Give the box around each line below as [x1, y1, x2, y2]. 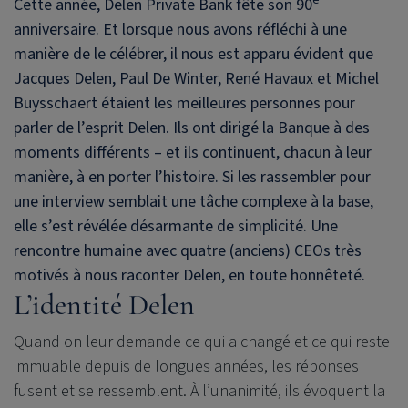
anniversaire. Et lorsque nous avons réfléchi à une [14, 17, 347, 41]
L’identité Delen [14, 286, 195, 322]
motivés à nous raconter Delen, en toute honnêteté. [14, 263, 365, 287]
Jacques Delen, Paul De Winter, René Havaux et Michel [14, 66, 379, 90]
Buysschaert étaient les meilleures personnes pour [14, 91, 355, 115]
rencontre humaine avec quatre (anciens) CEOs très [14, 239, 362, 262]
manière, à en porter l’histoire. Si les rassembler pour [14, 165, 371, 189]
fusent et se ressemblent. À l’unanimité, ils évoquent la [14, 379, 385, 403]
